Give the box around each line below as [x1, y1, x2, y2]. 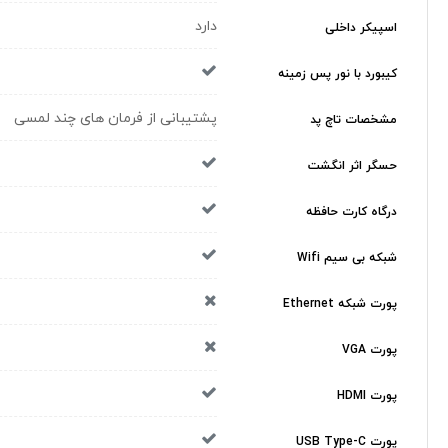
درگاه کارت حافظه [306, 204, 397, 221]
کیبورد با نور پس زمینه [278, 66, 397, 83]
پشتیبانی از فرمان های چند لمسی [14, 108, 217, 128]
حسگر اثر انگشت [308, 158, 397, 175]
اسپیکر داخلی [325, 20, 397, 37]
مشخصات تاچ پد [310, 112, 397, 129]
